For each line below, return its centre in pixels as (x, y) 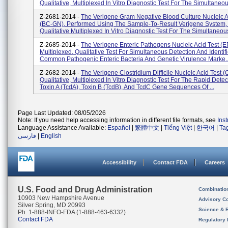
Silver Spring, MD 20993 (52, 205)
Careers (215, 162)
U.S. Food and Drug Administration (85, 190)
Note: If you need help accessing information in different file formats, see (118, 120)
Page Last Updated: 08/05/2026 (62, 113)
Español (119, 128)
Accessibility (119, 162)
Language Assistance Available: (63, 128)
